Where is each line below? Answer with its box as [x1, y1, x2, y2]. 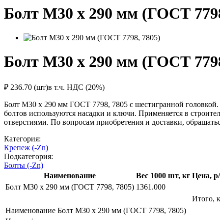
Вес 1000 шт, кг [136, 171, 190, 180]
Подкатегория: [4, 152, 53, 161]
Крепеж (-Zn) [4, 143, 48, 152]
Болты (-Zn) [4, 161, 43, 169]
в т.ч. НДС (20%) [48, 82, 105, 91]
